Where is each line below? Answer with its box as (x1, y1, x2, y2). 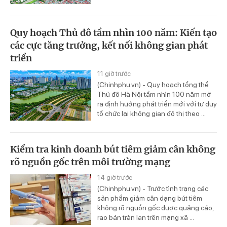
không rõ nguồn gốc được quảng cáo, (97, 204, 214, 212)
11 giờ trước (97, 69, 131, 78)
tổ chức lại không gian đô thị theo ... (97, 109, 206, 118)
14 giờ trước (97, 174, 132, 182)
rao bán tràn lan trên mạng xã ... (97, 213, 194, 222)
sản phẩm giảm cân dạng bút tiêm (97, 194, 202, 203)
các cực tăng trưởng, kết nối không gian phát (10, 39, 208, 51)
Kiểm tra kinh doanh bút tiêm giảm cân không (10, 143, 215, 156)
